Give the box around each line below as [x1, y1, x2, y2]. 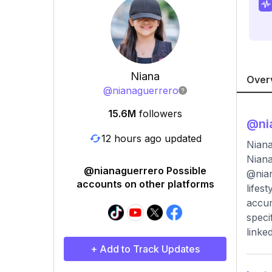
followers [139, 107, 182, 120]
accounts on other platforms [76, 178, 214, 190]
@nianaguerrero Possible [84, 165, 206, 177]
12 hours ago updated [101, 132, 202, 144]
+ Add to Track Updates [90, 243, 200, 255]
